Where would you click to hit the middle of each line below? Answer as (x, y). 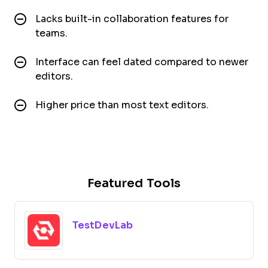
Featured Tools (134, 183)
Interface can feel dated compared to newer (142, 62)
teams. (51, 33)
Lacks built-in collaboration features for (132, 19)
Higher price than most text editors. (122, 105)
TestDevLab (103, 225)
